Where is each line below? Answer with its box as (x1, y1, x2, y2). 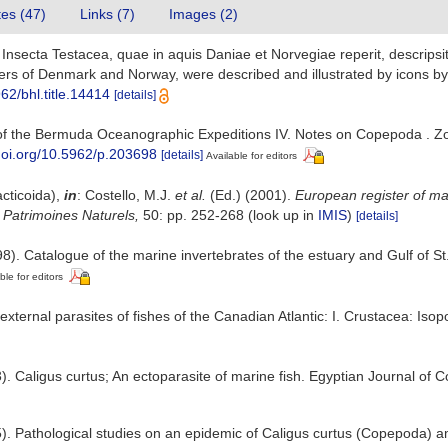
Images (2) (169, 6, 238, 22)
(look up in (244, 206, 318, 223)
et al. (175, 186, 206, 203)
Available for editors (206, 150, 297, 161)
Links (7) (80, 6, 135, 22)
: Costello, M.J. (77, 186, 175, 203)
